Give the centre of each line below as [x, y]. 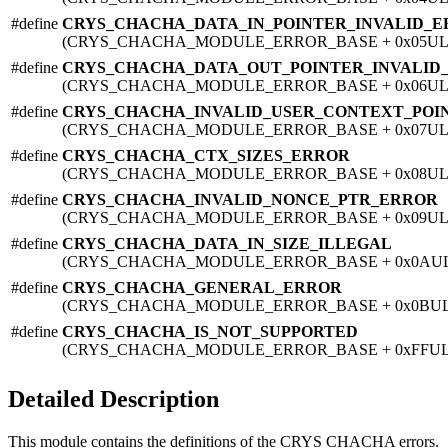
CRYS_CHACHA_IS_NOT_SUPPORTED [210, 331]
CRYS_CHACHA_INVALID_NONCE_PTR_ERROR [250, 199]
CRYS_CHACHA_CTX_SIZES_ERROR [206, 155]
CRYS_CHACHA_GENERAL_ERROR [202, 287]
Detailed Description [113, 398]
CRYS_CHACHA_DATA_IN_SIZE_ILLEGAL [226, 243]
